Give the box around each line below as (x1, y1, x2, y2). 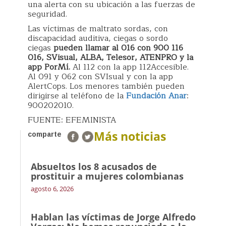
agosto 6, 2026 (31, 184, 74, 194)
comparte (28, 130, 62, 139)
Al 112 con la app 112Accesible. (70, 61, 189, 74)
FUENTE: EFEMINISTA (28, 114, 116, 127)
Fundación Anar (126, 89, 187, 103)
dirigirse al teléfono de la (28, 89, 126, 103)
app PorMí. (28, 61, 70, 74)
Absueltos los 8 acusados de (31, 160, 157, 173)
